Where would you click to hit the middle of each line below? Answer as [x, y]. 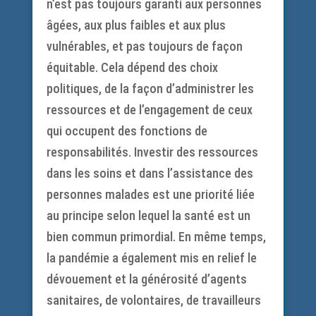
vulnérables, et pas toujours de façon [144, 46]
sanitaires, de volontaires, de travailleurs [153, 300]
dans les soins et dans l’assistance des [150, 173]
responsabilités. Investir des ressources [152, 152]
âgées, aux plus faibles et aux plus [136, 25]
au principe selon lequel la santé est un [148, 215]
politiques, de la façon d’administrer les [150, 89]
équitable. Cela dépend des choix [132, 67]
